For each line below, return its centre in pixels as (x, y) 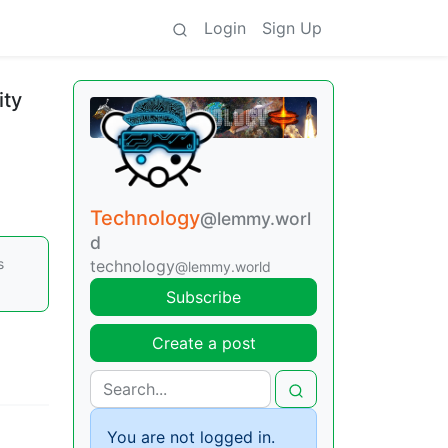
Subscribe (203, 297)
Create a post (203, 343)
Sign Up (292, 28)
